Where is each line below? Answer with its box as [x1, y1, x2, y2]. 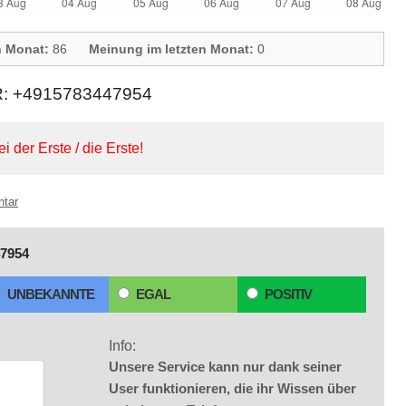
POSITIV [265, 286, 312, 302]
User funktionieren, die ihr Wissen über [109, 381, 356, 396]
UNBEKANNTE [7, 286, 94, 302]
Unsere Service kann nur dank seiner [109, 359, 342, 374]
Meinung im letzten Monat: [89, 42, 254, 56]
